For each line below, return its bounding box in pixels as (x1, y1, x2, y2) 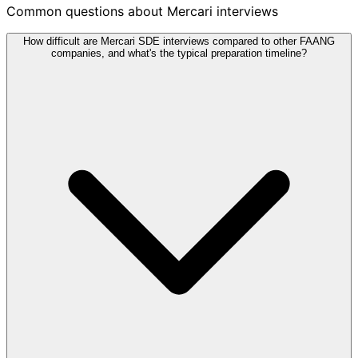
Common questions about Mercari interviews (6, 2, 278, 19)
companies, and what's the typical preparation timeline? (51, 46, 307, 59)
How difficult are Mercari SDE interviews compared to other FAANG (23, 34, 335, 47)
